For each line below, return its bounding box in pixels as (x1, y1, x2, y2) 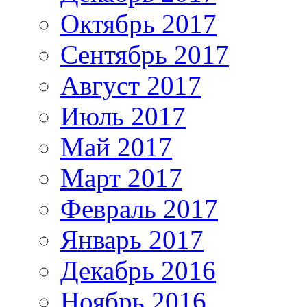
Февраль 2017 (60, 193, 218, 223)
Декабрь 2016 (60, 255, 216, 285)
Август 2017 (60, 70, 201, 100)
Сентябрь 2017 (60, 39, 229, 69)
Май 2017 (60, 132, 172, 162)
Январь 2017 (60, 224, 204, 254)
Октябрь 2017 (60, 8, 217, 38)
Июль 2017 (60, 101, 186, 131)
